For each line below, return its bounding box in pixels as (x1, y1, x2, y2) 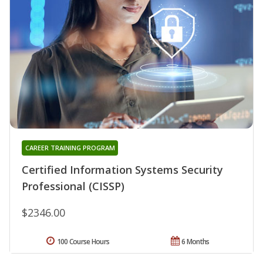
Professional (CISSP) (22, 178, 124, 193)
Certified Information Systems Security (22, 162, 223, 177)
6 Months (181, 236, 210, 247)
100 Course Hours (56, 236, 110, 247)
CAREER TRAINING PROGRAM (25, 143, 115, 152)
